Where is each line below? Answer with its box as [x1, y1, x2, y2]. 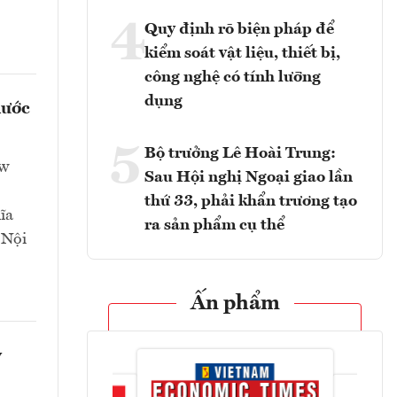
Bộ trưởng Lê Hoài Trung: [144, 145, 336, 162]
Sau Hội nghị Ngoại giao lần [144, 169, 353, 186]
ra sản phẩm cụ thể [144, 217, 284, 234]
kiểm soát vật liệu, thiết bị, [144, 45, 340, 62]
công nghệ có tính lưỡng [144, 69, 321, 86]
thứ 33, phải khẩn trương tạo [144, 193, 357, 210]
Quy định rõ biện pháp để [144, 21, 334, 38]
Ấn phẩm [190, 293, 280, 315]
